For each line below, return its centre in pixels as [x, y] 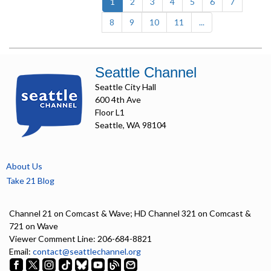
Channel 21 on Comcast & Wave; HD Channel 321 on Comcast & [130, 213]
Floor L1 [110, 112]
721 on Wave [34, 226]
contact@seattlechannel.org [87, 251]
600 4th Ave [118, 99]
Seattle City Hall [126, 87]
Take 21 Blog [30, 180]
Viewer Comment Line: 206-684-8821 [80, 238]
